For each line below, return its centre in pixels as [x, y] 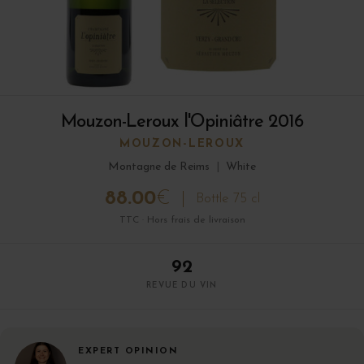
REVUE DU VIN [182, 286]
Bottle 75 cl [227, 199]
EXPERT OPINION [128, 352]
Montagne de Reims [159, 167]
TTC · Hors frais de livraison [182, 221]
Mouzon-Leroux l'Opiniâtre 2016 [182, 123]
